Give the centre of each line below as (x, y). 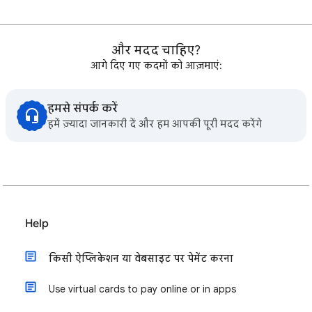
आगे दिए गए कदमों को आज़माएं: (156, 65)
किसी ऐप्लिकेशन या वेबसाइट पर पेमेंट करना (141, 258)
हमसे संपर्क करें (83, 109)
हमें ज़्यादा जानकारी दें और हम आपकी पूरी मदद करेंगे (155, 124)
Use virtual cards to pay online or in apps (142, 289)
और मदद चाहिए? (156, 50)
